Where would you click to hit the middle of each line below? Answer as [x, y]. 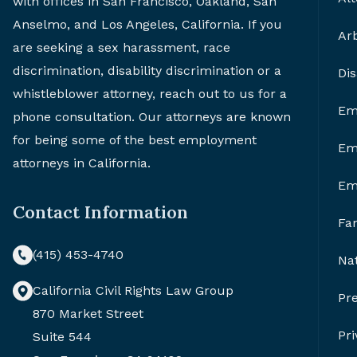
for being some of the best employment [135, 139]
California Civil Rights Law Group [133, 290]
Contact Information [100, 212]
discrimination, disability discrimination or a [147, 70]
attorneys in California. [82, 163]
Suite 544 [62, 336]
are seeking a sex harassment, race [122, 47]
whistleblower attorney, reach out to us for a [150, 93]
